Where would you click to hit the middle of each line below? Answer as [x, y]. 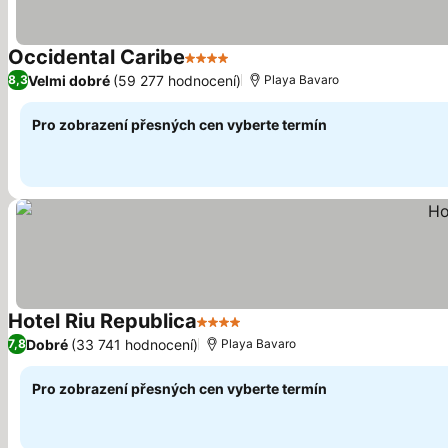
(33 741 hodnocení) [134, 344]
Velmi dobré [69, 80]
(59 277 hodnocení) [177, 80]
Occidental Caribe [96, 57]
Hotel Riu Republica [102, 321]
